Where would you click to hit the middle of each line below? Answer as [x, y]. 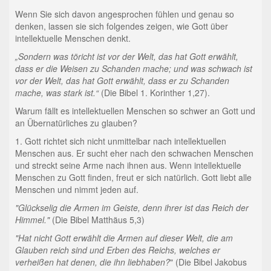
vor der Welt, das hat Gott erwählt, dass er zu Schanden [122, 81]
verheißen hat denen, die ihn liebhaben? [92, 262]
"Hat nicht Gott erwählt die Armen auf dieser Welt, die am [124, 238]
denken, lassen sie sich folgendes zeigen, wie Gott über [121, 26]
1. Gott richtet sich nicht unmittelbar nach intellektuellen [120, 141]
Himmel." [32, 220]
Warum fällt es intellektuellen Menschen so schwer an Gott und [135, 111]
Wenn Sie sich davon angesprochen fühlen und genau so [124, 14]
